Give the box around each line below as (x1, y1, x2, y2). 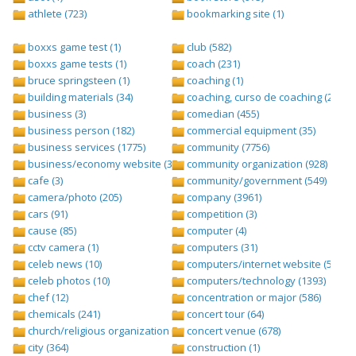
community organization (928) (184, 157, 327, 172)
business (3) (25, 106, 86, 122)
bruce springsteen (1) (25, 73, 130, 88)
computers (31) (184, 240, 257, 255)
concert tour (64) (184, 307, 264, 322)
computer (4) (184, 223, 246, 238)
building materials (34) (25, 90, 133, 105)
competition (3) (184, 207, 257, 222)
